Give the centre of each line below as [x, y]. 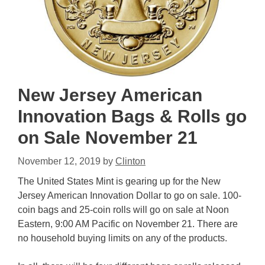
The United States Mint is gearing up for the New [119, 181]
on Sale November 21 [108, 137]
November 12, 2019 [59, 161]
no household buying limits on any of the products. [122, 238]
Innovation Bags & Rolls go [132, 116]
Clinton [130, 161]
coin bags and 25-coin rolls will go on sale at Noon [123, 209]
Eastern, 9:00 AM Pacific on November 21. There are [128, 224]
